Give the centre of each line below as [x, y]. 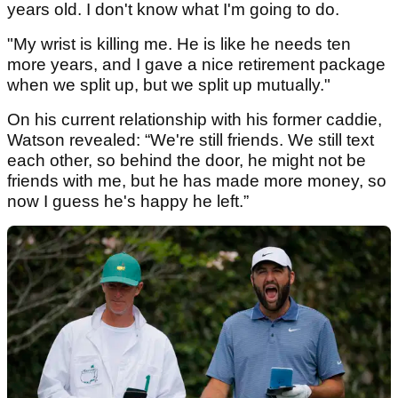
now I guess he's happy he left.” [128, 201]
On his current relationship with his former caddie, [195, 119]
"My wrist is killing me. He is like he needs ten [179, 44]
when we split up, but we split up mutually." [169, 84]
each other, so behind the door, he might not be [187, 160]
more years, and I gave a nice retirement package [196, 64]
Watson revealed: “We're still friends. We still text [191, 139]
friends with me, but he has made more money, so [197, 180]
